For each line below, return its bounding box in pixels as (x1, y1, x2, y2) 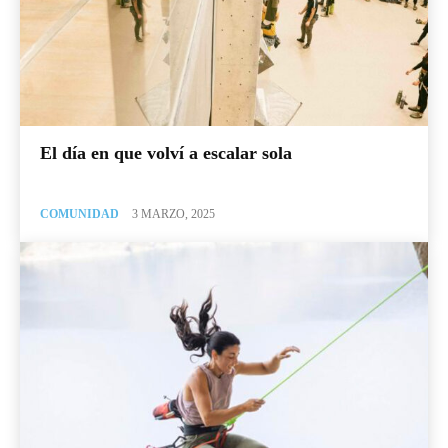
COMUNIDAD (40, 206, 119, 221)
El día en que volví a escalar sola (40, 142, 292, 163)
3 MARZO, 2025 (132, 206, 215, 221)
